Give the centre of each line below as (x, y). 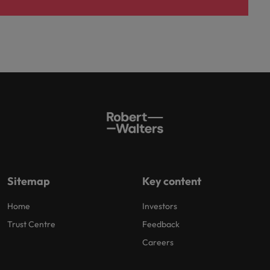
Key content (172, 181)
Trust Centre (31, 224)
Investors (160, 206)
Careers (158, 242)
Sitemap (29, 181)
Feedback (161, 224)
